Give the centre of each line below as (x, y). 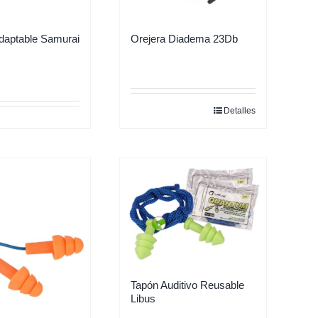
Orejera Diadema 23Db (184, 39)
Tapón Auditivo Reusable (187, 285)
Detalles (240, 111)
